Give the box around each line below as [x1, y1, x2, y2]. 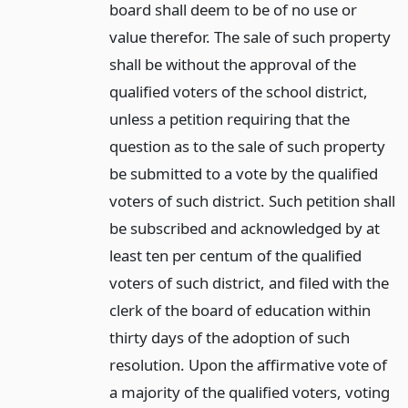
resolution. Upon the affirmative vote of [108, 353, 387, 375]
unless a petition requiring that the [108, 107, 350, 129]
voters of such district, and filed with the [108, 271, 389, 293]
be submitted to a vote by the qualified [108, 162, 378, 184]
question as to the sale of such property [108, 135, 385, 157]
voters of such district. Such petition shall [108, 189, 395, 211]
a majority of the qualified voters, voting [108, 381, 390, 403]
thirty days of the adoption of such [108, 326, 350, 348]
